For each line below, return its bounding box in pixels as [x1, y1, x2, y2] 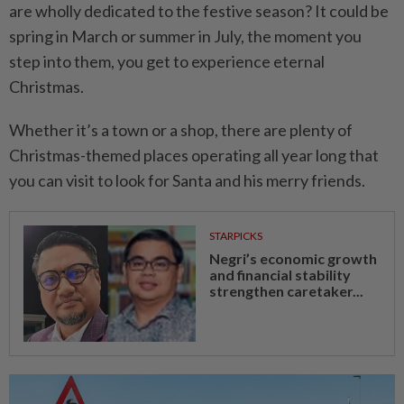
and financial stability [208, 265, 351, 283]
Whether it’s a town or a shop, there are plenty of [9, 119, 353, 140]
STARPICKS [208, 228, 262, 243]
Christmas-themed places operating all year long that [9, 144, 379, 165]
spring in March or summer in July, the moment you [9, 25, 362, 46]
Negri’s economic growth [208, 249, 377, 267]
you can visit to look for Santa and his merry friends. [9, 170, 365, 190]
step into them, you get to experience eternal [9, 50, 325, 71]
